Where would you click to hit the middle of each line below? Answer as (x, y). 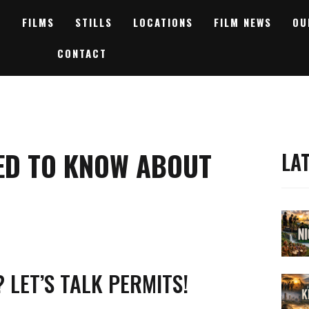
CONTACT (82, 53)
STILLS (93, 22)
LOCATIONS (163, 22)
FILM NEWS (242, 22)
